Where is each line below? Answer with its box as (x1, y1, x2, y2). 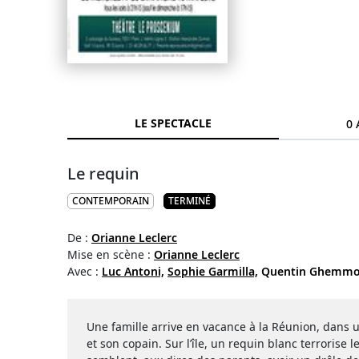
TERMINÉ (168, 194, 211, 208)
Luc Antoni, (102, 264, 164, 279)
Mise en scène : (67, 247, 154, 262)
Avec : (67, 264, 102, 279)
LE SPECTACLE (135, 115, 212, 131)
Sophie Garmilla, (167, 264, 258, 279)
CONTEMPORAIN (72, 194, 149, 208)
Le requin (67, 163, 139, 184)
